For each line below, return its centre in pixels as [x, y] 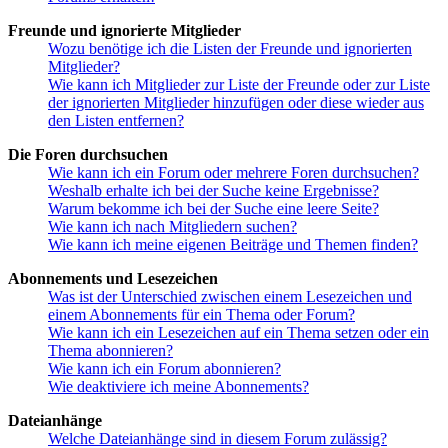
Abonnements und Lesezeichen [113, 279]
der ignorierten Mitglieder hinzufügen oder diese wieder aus [236, 103]
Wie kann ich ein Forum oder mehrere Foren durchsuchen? [233, 173]
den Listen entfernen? [116, 121]
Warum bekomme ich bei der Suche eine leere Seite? [213, 209]
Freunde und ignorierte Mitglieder [124, 31]
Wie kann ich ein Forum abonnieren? [164, 369]
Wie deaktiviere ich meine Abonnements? [178, 387]
